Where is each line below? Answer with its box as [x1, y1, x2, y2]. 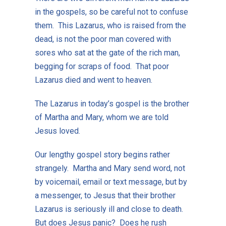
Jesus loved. [34, 126, 82, 136]
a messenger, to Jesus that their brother [34, 190, 176, 200]
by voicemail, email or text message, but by [34, 177, 187, 187]
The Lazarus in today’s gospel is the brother [34, 98, 189, 108]
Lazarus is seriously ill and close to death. [34, 204, 187, 214]
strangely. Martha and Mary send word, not [34, 163, 185, 173]
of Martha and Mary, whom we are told [34, 112, 168, 122]
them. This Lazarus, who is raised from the [34, 20, 186, 30]
